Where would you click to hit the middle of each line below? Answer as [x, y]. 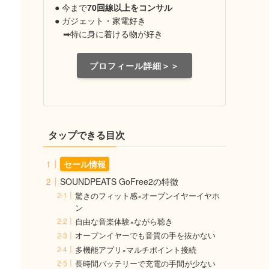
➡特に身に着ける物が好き [109, 34]
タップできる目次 [86, 135]
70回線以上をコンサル [130, 7]
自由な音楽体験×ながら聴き [124, 222]
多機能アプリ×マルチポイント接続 [136, 249]
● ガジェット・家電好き [100, 20]
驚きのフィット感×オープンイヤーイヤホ [148, 196]
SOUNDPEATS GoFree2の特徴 [119, 181]
